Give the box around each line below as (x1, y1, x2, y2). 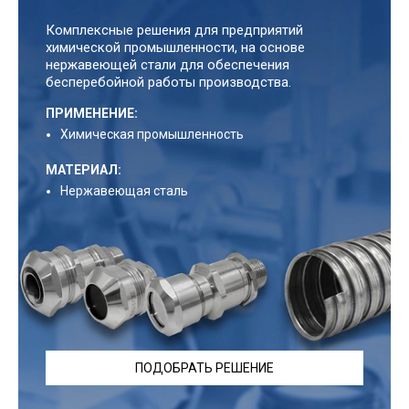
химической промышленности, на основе (46, 39, 305, 57)
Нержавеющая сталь (60, 184, 188, 199)
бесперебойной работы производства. (46, 74, 291, 91)
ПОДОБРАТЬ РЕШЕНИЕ (135, 361, 274, 376)
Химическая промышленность (60, 127, 244, 142)
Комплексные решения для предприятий (46, 22, 303, 39)
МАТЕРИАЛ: (46, 163, 121, 178)
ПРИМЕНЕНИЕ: (46, 106, 138, 121)
